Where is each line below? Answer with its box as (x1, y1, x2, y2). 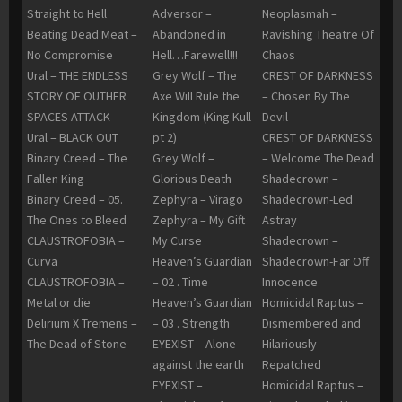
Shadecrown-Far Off (262, 253, 369, 270)
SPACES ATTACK (27, 109, 110, 126)
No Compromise (27, 47, 113, 64)
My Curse (153, 232, 202, 249)
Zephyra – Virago (153, 191, 243, 208)
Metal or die (27, 294, 91, 311)
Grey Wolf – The (153, 67, 237, 84)
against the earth (153, 356, 244, 373)
